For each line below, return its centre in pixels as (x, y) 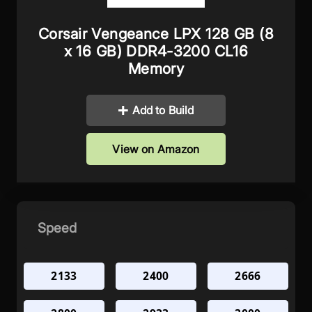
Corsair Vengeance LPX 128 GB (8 (156, 33)
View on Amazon (156, 149)
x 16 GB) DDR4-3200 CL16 (156, 51)
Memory (156, 68)
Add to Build (163, 110)
